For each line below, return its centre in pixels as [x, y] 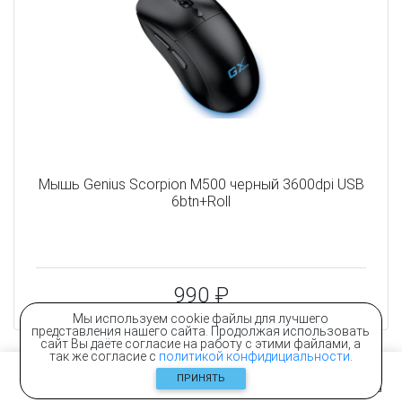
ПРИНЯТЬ [201, 378]
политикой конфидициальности [254, 356]
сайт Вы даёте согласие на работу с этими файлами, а [201, 344]
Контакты [196, 389]
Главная [113, 389]
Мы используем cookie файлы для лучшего [201, 319]
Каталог [278, 389]
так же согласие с [104, 356]
